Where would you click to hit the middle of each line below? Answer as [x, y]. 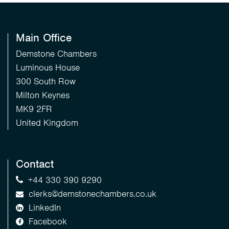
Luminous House [48, 67]
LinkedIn [45, 208]
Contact [35, 164]
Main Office [44, 38]
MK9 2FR [34, 109]
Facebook [48, 221]
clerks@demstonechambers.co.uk [93, 194]
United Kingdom [47, 123]
